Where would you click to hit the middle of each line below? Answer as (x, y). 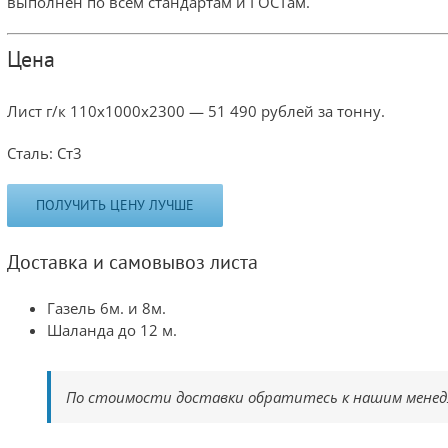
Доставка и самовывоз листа (132, 261)
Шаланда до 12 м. (112, 329)
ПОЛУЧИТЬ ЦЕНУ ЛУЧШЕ (115, 204)
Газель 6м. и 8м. (106, 307)
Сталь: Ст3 (44, 152)
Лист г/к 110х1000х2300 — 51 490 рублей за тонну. (196, 110)
